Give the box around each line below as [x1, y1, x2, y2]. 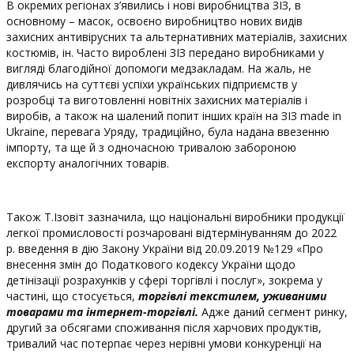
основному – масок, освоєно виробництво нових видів [6, 13, 303, 28]
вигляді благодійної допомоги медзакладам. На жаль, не [6, 61, 311, 76]
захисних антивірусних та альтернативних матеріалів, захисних [6, 29, 347, 44]
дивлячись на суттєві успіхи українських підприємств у [6, 77, 297, 92]
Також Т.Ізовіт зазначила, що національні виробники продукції [6, 209, 345, 224]
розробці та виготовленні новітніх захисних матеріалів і [6, 92, 307, 107]
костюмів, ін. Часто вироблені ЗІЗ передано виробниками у [6, 45, 324, 60]
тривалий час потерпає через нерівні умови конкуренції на [6, 336, 322, 351]
